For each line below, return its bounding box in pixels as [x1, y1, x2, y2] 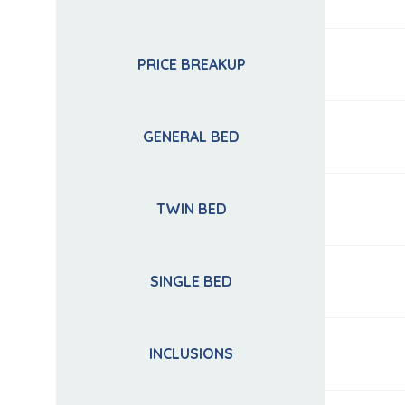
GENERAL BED [143, 127, 240, 146]
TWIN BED [155, 200, 227, 219]
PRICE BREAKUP [137, 55, 246, 74]
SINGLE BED [150, 272, 232, 291]
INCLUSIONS [149, 344, 233, 363]
